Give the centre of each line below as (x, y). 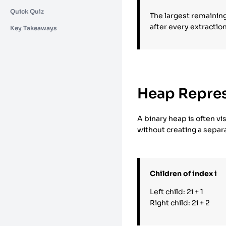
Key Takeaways (34, 28)
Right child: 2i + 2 (180, 203)
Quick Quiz (27, 11)
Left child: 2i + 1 (177, 191)
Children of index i (184, 173)
